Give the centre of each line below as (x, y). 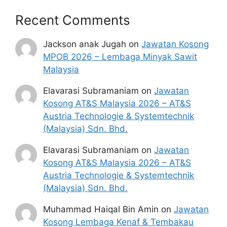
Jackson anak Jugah (85, 44)
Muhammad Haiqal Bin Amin (101, 209)
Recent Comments (73, 20)
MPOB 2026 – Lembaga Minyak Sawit (120, 56)
